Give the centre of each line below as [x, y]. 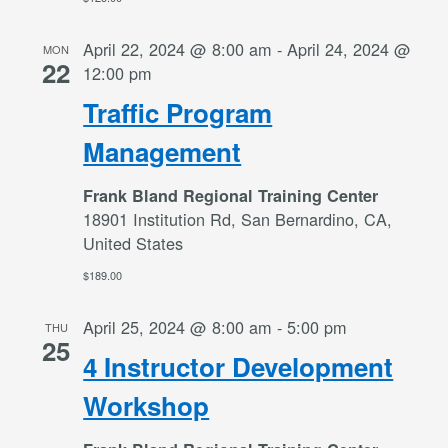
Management [162, 151]
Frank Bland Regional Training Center [231, 195]
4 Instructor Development [238, 366]
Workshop [146, 405]
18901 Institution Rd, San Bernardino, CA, [238, 218]
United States [133, 242]
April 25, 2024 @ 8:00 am [178, 326]
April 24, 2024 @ [349, 48]
